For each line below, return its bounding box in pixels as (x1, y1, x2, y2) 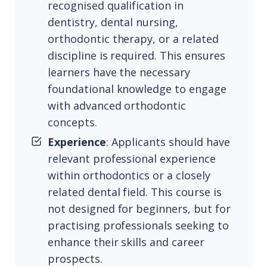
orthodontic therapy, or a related (48, 32, 219, 46)
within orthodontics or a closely (48, 168, 210, 183)
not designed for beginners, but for (48, 201, 231, 216)
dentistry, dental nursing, (48, 15, 179, 30)
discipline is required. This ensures (48, 48, 225, 63)
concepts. (48, 115, 97, 130)
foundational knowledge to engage (48, 82, 226, 97)
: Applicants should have (105, 135, 230, 150)
